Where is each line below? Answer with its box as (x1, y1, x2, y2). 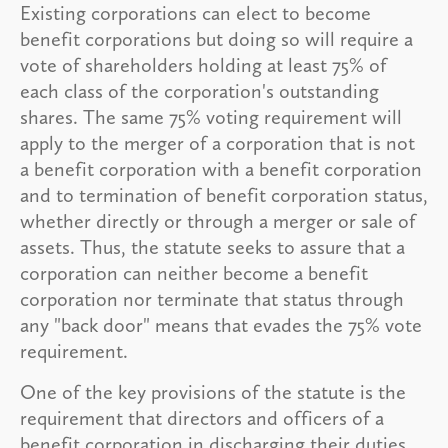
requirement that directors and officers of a (20, 405, 384, 430)
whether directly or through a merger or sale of (20, 208, 416, 233)
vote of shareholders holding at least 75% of (20, 52, 387, 77)
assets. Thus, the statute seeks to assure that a (20, 234, 405, 259)
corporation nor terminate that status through (20, 286, 404, 311)
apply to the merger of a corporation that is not (20, 130, 415, 155)
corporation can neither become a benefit (20, 260, 368, 285)
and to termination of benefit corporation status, (20, 182, 428, 207)
